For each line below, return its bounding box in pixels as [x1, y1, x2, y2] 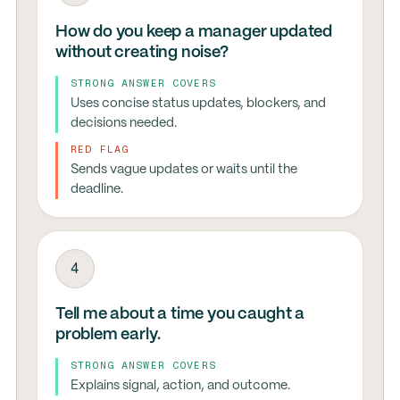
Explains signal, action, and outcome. [70, 379, 290, 392]
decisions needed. [70, 117, 177, 129]
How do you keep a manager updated [54, 24, 332, 40]
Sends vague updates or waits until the [70, 163, 297, 176]
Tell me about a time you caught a [54, 306, 304, 322]
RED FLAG [70, 143, 129, 155]
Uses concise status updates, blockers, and [70, 97, 326, 110]
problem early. [54, 327, 161, 343]
